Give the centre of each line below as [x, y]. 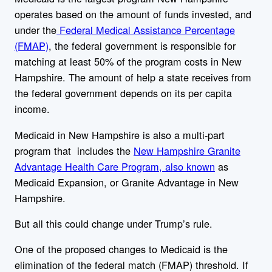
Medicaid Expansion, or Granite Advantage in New [127, 182]
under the [36, 30]
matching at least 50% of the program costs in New [128, 62]
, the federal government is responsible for [142, 46]
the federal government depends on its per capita [123, 93]
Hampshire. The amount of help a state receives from [133, 77]
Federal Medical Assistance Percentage [146, 30]
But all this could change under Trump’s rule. [115, 223]
